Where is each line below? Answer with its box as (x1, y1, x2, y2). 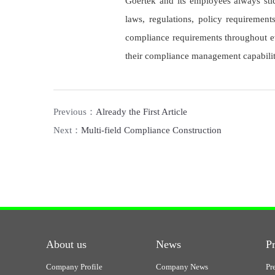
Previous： (53, 107, 96, 117)
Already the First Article (96, 107, 188, 117)
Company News (156, 262, 209, 272)
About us (46, 238, 87, 251)
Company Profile (46, 262, 103, 272)
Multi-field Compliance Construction (81, 125, 222, 136)
